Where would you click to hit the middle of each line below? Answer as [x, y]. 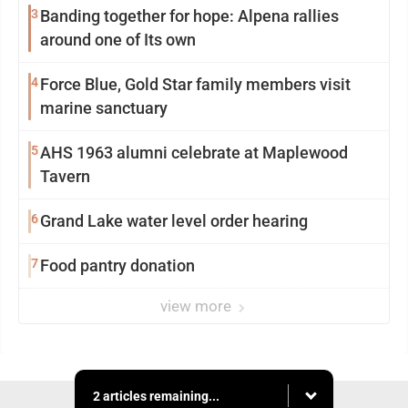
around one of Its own [118, 40]
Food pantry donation [117, 265]
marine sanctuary [104, 108]
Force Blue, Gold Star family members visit [195, 84]
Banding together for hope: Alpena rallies [189, 16]
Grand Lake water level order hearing [174, 221]
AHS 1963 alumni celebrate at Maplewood [194, 153]
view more [198, 306]
